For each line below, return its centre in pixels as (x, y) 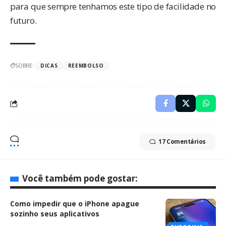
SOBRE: (24, 66)
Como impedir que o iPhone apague (75, 204)
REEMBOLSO (86, 66)
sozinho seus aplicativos (55, 214)
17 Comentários (182, 142)
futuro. (23, 21)
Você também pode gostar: (80, 179)
